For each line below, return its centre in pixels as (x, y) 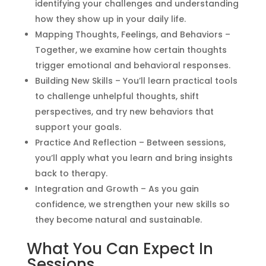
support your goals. (78, 127)
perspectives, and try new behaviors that (124, 111)
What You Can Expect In (120, 248)
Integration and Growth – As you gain (117, 189)
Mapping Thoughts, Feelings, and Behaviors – (132, 34)
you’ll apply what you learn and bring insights (134, 158)
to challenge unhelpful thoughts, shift (117, 96)
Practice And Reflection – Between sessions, (130, 142)
